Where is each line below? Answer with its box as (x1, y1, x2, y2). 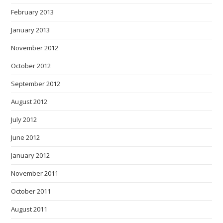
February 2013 (11, 7, 54, 16)
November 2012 (11, 43, 59, 52)
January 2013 (11, 25, 50, 34)
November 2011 (11, 168, 59, 178)
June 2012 (11, 132, 40, 142)
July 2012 (11, 114, 37, 124)
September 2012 (11, 79, 61, 88)
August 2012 (11, 97, 48, 106)
